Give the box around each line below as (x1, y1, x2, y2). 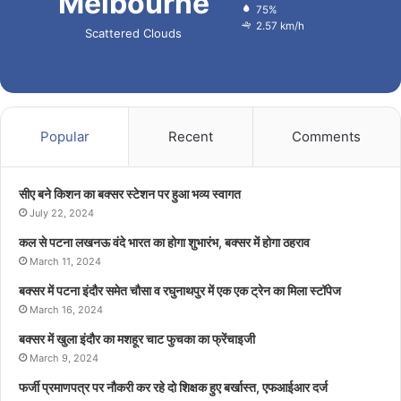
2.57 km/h (255, 19, 304, 32)
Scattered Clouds (85, 25, 182, 40)
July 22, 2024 (30, 206, 94, 219)
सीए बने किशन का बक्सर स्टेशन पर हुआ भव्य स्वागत (19, 185, 241, 201)
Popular (39, 127, 90, 145)
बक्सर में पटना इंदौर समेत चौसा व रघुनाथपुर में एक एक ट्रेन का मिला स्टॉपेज (19, 282, 341, 298)
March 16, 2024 (30, 303, 103, 316)
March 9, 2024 (30, 351, 98, 364)
